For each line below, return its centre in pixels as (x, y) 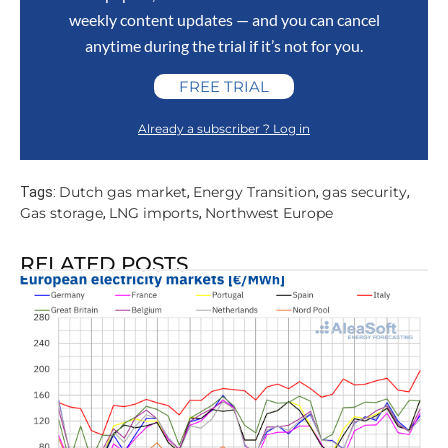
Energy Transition (254, 192)
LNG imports (154, 213)
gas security (364, 192)
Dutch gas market (123, 192)
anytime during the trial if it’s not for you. (224, 46)
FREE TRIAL (224, 87)
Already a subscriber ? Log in (224, 129)
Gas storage (61, 213)
